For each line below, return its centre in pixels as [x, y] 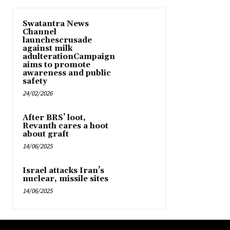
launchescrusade [57, 41]
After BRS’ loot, [54, 118]
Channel [40, 32]
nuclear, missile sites [65, 179]
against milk [47, 49]
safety [35, 82]
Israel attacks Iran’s [63, 171]
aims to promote [56, 65]
